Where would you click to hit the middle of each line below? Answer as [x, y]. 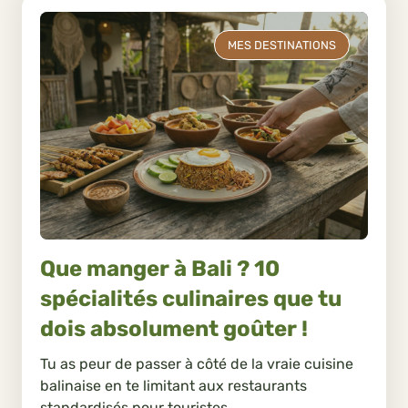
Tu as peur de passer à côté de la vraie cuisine [197, 363]
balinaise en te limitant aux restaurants [173, 385]
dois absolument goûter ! [174, 329]
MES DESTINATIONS [282, 46]
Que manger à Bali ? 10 [160, 269]
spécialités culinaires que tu [191, 299]
